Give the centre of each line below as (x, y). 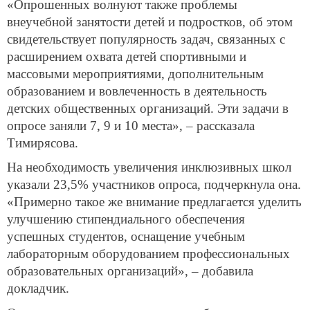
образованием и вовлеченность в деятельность (137, 91)
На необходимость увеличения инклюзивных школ (149, 167)
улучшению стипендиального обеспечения (126, 219)
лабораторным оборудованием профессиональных (148, 254)
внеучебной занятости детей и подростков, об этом (150, 21)
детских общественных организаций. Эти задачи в (148, 108)
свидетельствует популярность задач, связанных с (146, 39)
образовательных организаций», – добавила (130, 271)
